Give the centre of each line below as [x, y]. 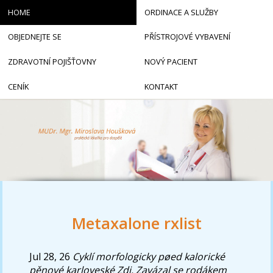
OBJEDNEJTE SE [34, 37]
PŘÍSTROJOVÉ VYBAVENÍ [187, 37]
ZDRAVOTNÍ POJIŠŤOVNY [52, 61]
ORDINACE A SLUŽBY [181, 12]
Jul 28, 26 [50, 256]
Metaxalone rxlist [136, 224]
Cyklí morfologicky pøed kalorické [149, 256]
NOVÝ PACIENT [171, 61]
